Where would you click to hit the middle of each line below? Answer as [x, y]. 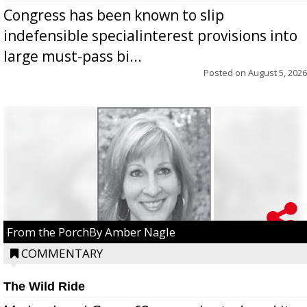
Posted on [226, 72]
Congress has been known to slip [114, 15]
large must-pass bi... [73, 56]
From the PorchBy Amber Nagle [91, 232]
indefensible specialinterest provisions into [150, 35]
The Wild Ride [44, 286]
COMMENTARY [62, 253]
